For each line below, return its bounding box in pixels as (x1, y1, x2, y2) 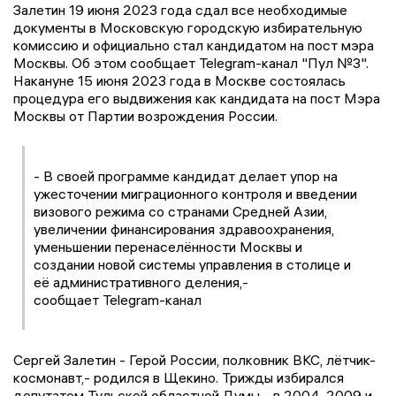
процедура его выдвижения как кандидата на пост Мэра (13, 88, 380, 107)
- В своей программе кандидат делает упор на (34, 166, 338, 185)
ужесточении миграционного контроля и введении (34, 184, 357, 202)
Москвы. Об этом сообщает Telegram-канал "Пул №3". (13, 53, 369, 72)
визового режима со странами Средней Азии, (34, 202, 327, 220)
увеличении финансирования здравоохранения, (34, 219, 334, 238)
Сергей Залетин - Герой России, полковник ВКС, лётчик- (13, 350, 376, 369)
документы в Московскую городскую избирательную (13, 18, 362, 36)
